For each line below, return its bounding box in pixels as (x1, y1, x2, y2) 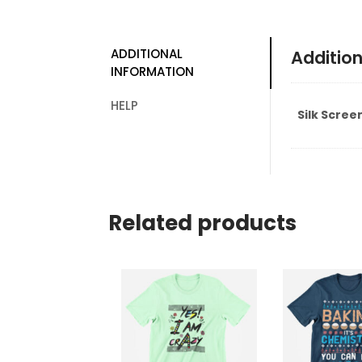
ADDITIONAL (111, 44, 183, 62)
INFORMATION (111, 62, 195, 80)
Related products (108, 208, 297, 238)
